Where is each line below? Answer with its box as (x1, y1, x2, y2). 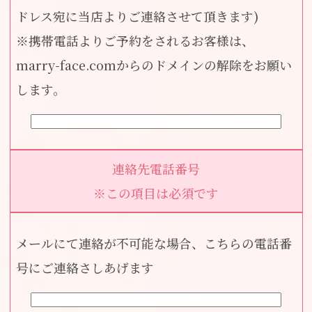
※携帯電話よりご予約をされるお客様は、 (16, 31, 255, 49)
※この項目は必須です (93, 183, 219, 202)
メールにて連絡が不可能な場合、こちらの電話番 (16, 234, 292, 253)
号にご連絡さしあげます (16, 258, 155, 277)
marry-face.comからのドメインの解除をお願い (16, 55, 292, 74)
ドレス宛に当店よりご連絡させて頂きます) (16, 6, 260, 25)
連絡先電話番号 (112, 159, 200, 178)
